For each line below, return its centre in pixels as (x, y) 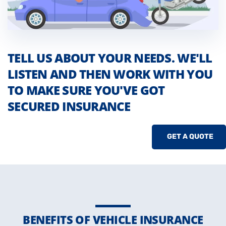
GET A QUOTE (190, 136)
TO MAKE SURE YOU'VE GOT (86, 90)
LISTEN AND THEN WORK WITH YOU (110, 74)
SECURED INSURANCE (69, 106)
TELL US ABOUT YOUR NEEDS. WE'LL (110, 58)
